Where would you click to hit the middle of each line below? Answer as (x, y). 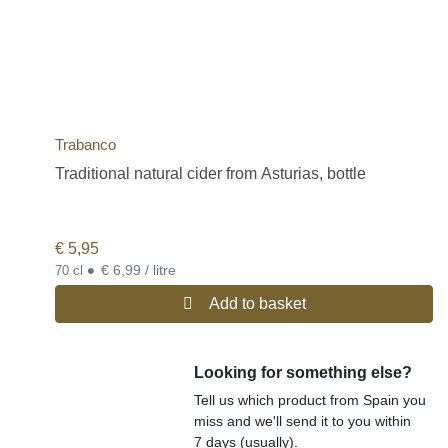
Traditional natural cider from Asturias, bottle (210, 173)
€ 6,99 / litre (160, 269)
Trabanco (85, 144)
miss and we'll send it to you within (303, 420)
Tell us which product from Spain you (310, 399)
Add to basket (257, 303)
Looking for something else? (303, 372)
